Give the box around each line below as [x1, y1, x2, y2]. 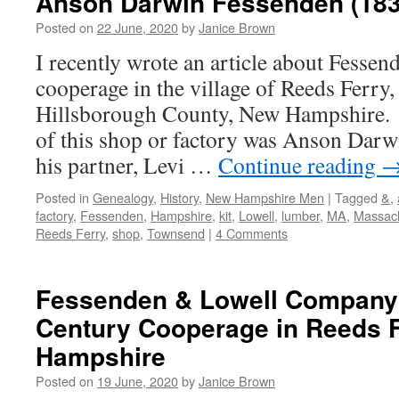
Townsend [147, 224, 205, 242]
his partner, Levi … [36, 150, 218, 180]
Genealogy [93, 188, 153, 207]
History [160, 188, 199, 207]
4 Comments [216, 224, 288, 242]
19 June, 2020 [97, 371, 178, 390]
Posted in [36, 188, 89, 207]
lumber [281, 206, 320, 224]
